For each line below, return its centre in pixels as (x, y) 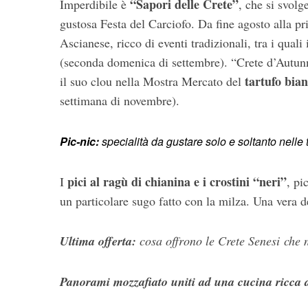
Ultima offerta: (98, 241)
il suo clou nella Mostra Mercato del (152, 81)
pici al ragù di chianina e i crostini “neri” (177, 181)
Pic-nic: (79, 141)
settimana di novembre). (120, 100)
